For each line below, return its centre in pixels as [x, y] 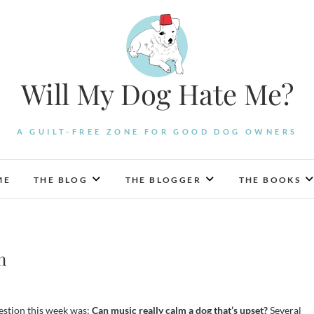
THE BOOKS [270, 180]
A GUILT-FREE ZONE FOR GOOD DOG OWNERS [157, 131]
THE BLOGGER [163, 180]
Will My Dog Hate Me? [157, 94]
